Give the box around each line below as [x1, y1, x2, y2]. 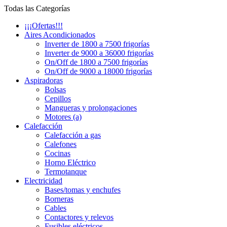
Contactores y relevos [45, 213, 113, 221]
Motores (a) [45, 112, 82, 121]
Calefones [45, 140, 77, 148]
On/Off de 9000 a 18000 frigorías [45, 67, 152, 75]
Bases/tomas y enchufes [45, 185, 121, 194]
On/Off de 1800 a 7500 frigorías [45, 58, 148, 66]
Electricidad [24, 176, 62, 185]
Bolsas [45, 85, 66, 94]
